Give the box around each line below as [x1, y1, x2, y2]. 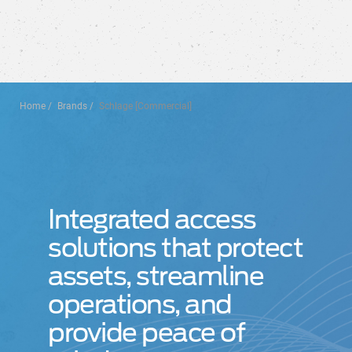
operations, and [48, 288, 232, 320]
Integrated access [48, 203, 256, 235]
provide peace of [48, 317, 245, 348]
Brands [57, 101, 87, 112]
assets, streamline [48, 260, 264, 291]
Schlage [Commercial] [99, 101, 192, 112]
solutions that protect [48, 232, 303, 263]
